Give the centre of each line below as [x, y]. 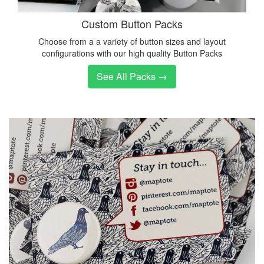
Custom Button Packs [132, 23]
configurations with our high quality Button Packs [132, 53]
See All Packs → [132, 76]
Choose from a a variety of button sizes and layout [132, 41]
